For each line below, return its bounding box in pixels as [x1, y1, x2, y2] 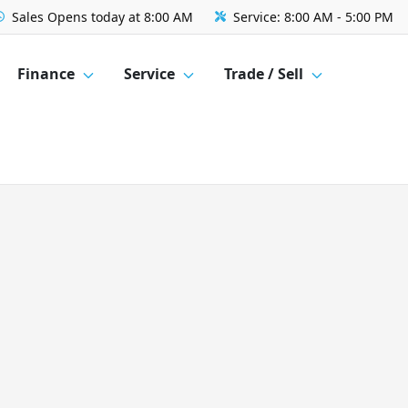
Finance [17, 64, 76, 85]
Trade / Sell [224, 64, 304, 85]
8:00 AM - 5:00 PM [284, 8, 393, 25]
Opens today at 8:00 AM [47, 8, 193, 25]
